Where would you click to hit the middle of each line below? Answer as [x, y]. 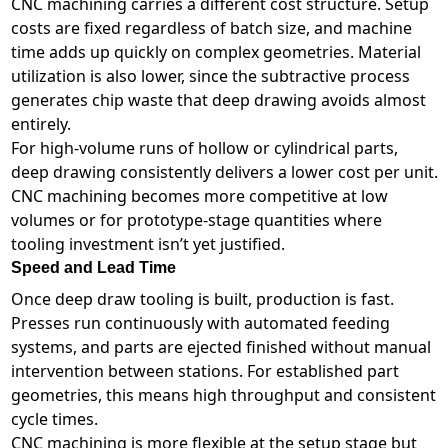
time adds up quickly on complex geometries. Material [215, 52]
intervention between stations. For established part [204, 371]
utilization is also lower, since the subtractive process [210, 76]
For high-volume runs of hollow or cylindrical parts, [204, 148]
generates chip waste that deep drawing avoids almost [218, 100]
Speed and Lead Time [93, 268]
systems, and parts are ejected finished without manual [220, 347]
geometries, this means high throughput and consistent [223, 395]
